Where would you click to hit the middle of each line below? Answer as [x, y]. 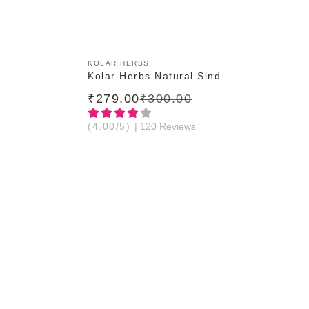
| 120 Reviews [165, 126]
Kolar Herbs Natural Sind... [160, 76]
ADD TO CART [174, 64]
